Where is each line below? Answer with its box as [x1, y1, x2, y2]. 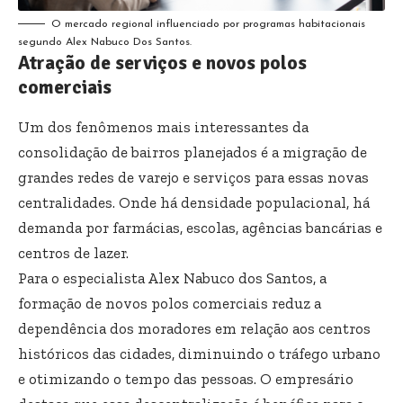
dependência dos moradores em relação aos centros [18, 318, 371, 337]
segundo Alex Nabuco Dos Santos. [18, 36, 192, 48]
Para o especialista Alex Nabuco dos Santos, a [18, 268, 327, 287]
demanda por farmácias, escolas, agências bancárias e [18, 218, 382, 237]
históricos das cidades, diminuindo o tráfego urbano [18, 344, 381, 363]
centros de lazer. [18, 243, 129, 262]
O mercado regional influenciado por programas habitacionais [51, 18, 365, 30]
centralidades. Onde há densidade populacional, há [18, 193, 370, 211]
